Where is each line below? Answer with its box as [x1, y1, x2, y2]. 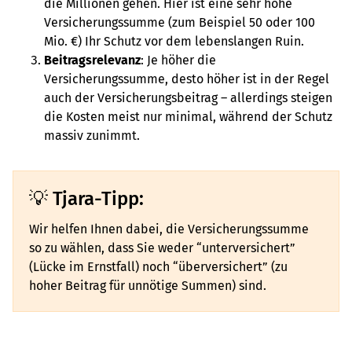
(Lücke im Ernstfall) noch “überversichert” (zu [29, 259, 288, 274]
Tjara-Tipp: [53, 188, 144, 210]
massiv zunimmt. [44, 128, 143, 143]
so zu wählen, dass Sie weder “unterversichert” [29, 240, 295, 255]
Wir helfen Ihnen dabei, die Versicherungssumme [29, 222, 309, 236]
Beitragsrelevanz [44, 53, 141, 68]
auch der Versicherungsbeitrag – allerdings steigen [44, 90, 332, 105]
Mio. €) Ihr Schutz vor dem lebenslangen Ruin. [44, 34, 307, 49]
